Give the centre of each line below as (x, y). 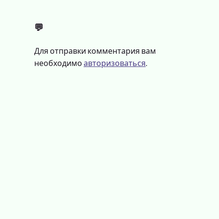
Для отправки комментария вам (95, 51)
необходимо (59, 64)
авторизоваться (115, 64)
